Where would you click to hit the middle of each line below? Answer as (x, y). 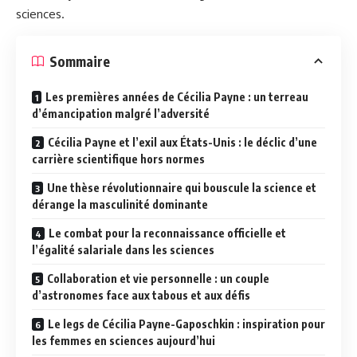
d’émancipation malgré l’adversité (121, 114)
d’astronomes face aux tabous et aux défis (141, 295)
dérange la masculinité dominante (120, 204)
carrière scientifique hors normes (118, 159)
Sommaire (80, 61)
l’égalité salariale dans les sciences (123, 250)
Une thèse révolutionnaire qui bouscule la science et (182, 188)
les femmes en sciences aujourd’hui (124, 341)
